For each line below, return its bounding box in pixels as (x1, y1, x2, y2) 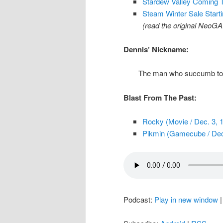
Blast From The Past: (123, 92, 197, 103)
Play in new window (154, 194, 218, 205)
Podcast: (123, 194, 154, 205)
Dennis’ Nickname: (123, 44, 189, 55)
